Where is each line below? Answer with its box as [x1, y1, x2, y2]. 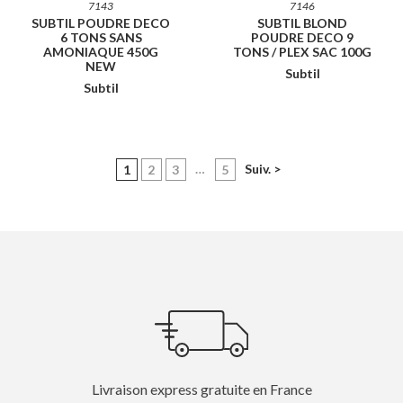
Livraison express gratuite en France [91, 381, 312, 399]
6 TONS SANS [59, 29, 142, 45]
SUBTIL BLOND [257, 14, 347, 31]
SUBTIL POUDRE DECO [31, 14, 170, 31]
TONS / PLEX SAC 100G [233, 43, 372, 59]
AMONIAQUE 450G [43, 43, 158, 59]
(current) [130, 160, 184, 176]
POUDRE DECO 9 [251, 29, 354, 45]
